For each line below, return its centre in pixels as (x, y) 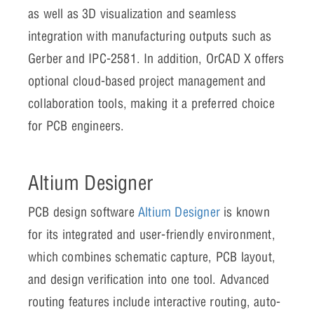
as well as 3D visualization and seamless (132, 13)
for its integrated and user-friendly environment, (152, 234)
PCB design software (83, 212)
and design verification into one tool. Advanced (149, 279)
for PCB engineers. (76, 125)
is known (245, 212)
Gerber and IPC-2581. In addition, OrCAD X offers (156, 58)
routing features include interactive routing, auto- (155, 301)
